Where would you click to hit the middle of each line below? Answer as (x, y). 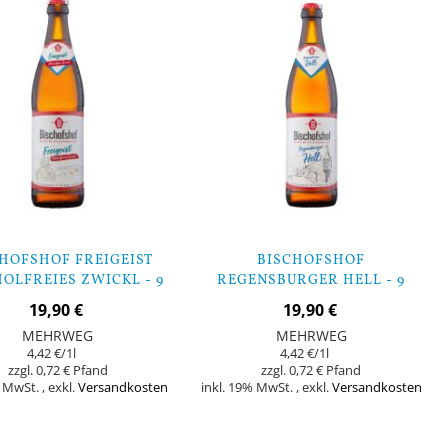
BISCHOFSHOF (311, 261)
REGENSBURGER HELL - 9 (311, 281)
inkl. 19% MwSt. (248, 388)
